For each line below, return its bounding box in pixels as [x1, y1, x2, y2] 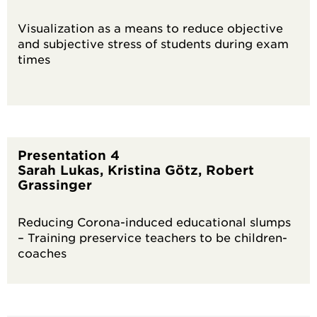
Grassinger [18, 177, 92, 192]
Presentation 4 [18, 147, 120, 163]
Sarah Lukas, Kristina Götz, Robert [18, 162, 254, 178]
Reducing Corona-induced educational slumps [18, 214, 291, 229]
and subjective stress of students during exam [18, 36, 289, 50]
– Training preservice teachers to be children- [18, 230, 287, 244]
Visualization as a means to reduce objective [18, 21, 283, 35]
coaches [18, 246, 190, 260]
